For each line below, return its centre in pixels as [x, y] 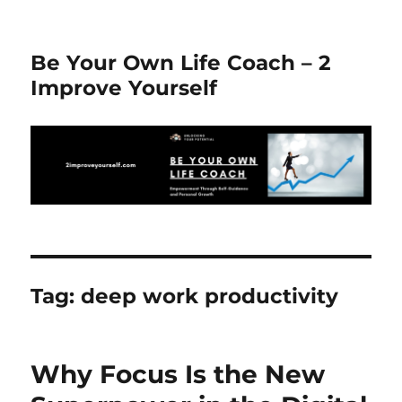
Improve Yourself [124, 88]
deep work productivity [210, 297]
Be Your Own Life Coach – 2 [181, 63]
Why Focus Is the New [178, 375]
